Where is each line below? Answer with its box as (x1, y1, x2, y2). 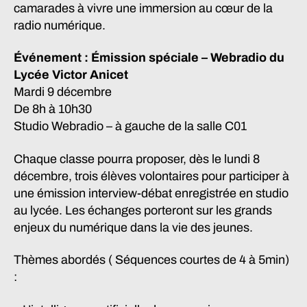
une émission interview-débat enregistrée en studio (14, 186, 288, 200)
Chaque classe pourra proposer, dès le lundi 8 (14, 151, 260, 166)
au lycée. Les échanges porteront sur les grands (14, 203, 272, 217)
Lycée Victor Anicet (14, 68, 128, 82)
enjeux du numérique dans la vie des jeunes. (14, 220, 253, 234)
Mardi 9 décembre (14, 85, 112, 99)
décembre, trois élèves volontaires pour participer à (14, 169, 289, 183)
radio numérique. (14, 18, 106, 32)
